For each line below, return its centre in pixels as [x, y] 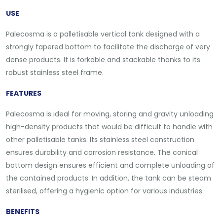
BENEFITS [23, 212]
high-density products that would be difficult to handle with [110, 127]
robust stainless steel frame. [55, 73]
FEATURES [24, 93]
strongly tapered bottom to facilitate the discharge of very [108, 47]
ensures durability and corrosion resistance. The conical [102, 152]
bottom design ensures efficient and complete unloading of [110, 165]
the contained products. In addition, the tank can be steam [109, 178]
